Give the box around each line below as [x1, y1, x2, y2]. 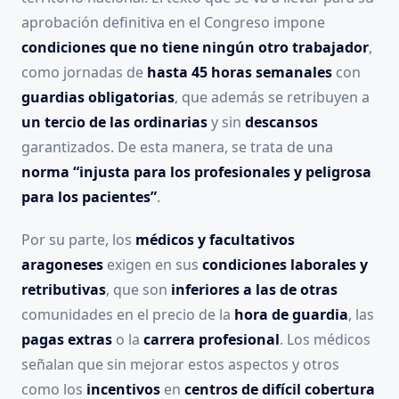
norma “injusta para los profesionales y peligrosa [21, 162, 371, 183]
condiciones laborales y [202, 255, 368, 275]
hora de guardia [234, 305, 348, 325]
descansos [245, 112, 318, 133]
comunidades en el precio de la [21, 305, 234, 325]
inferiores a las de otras [167, 280, 338, 300]
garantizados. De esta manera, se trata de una [21, 137, 333, 158]
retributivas [21, 280, 106, 300]
